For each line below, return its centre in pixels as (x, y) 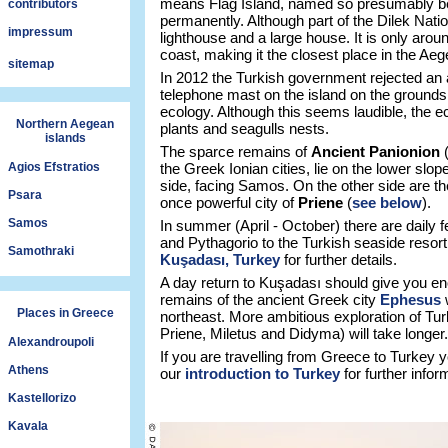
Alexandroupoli (51, 342)
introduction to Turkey (262, 373)
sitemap (31, 64)
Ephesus (410, 299)
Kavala (28, 426)
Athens (28, 370)
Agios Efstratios (54, 167)
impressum (40, 32)
